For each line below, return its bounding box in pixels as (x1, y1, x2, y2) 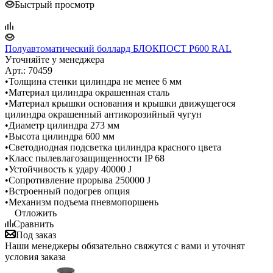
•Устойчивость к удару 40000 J (5, 163, 132, 174)
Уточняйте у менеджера (5, 54, 104, 65)
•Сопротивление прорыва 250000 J (5, 174, 151, 185)
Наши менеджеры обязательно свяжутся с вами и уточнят (5, 240, 245, 251)
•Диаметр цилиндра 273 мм (5, 119, 119, 130)
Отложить (15, 207, 57, 218)
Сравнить (13, 218, 54, 229)
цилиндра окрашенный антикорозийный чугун (5, 108, 202, 119)
